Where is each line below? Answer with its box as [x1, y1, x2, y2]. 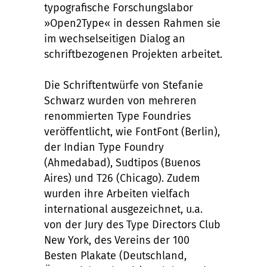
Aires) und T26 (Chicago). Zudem [44, 172, 200, 185]
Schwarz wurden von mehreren [44, 94, 197, 107]
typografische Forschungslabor [44, 1, 193, 14]
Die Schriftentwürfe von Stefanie [44, 79, 203, 92]
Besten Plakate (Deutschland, [44, 249, 187, 262]
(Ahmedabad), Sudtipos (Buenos [44, 156, 200, 169]
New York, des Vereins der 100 [44, 234, 190, 247]
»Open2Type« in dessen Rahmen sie [44, 17, 221, 30]
